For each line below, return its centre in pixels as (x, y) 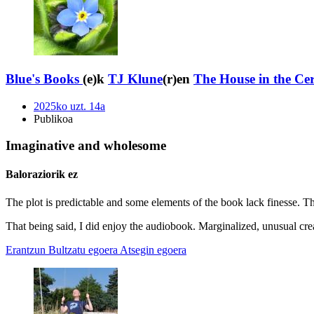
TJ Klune (135, 78)
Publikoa (53, 118)
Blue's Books (42, 78)
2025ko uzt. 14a (69, 106)
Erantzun (26, 250)
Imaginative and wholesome (86, 146)
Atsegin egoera (153, 250)
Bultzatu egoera (83, 250)
